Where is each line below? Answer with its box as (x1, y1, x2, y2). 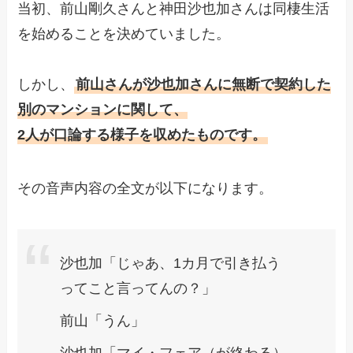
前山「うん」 (60, 312, 146, 329)
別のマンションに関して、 (17, 102, 188, 118)
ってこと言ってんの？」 (60, 280, 217, 296)
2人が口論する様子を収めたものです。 (17, 127, 267, 143)
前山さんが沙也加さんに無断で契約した (76, 76, 332, 93)
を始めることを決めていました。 (17, 26, 231, 43)
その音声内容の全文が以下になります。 (17, 180, 273, 196)
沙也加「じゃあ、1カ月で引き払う (60, 255, 281, 271)
